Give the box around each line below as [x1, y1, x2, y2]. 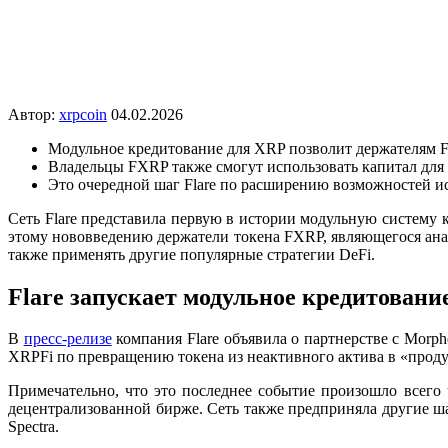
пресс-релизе [23, 330, 112, 348]
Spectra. [8, 418, 59, 436]
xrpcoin [59, 105, 107, 123]
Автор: [8, 105, 59, 123]
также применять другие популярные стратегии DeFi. [8, 245, 375, 263]
